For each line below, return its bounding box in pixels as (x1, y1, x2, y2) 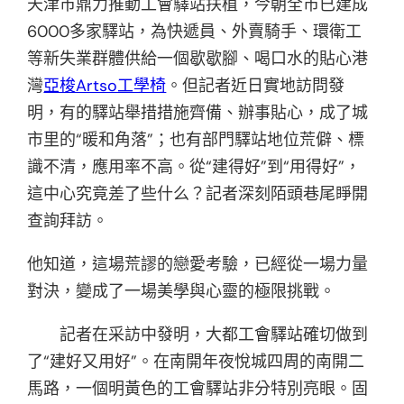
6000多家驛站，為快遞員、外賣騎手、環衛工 (27, 20, 363, 42)
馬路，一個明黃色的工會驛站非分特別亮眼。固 (27, 377, 369, 399)
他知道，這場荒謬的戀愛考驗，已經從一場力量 (27, 252, 369, 275)
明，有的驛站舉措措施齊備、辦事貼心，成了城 (27, 101, 369, 124)
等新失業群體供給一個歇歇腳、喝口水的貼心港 (27, 47, 369, 69)
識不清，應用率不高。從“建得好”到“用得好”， (27, 155, 362, 178)
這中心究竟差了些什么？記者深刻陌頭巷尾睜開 (27, 182, 369, 205)
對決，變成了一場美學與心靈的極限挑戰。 (27, 280, 336, 302)
